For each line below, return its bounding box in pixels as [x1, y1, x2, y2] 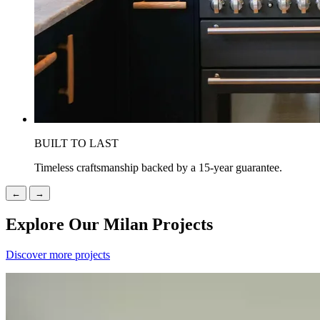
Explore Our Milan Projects [6, 214, 213, 234]
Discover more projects [6, 248, 110, 261]
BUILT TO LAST [34, 136, 119, 149]
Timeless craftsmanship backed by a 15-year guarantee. [34, 161, 282, 174]
